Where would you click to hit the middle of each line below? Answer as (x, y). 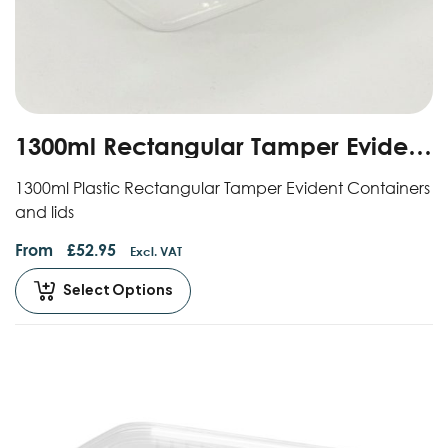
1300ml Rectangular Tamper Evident (222, 145)
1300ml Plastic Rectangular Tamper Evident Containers (222, 188)
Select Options (118, 288)
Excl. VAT (156, 251)
